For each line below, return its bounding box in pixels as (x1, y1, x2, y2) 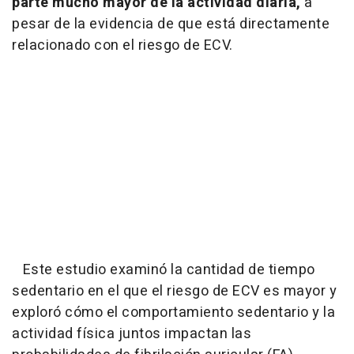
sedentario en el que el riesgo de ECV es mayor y (12, 281, 337, 303)
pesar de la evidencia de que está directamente (12, 13, 330, 36)
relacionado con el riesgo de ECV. (12, 35, 233, 57)
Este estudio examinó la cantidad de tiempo (12, 259, 315, 281)
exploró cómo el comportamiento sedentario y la (12, 302, 335, 324)
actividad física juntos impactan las (12, 323, 251, 345)
